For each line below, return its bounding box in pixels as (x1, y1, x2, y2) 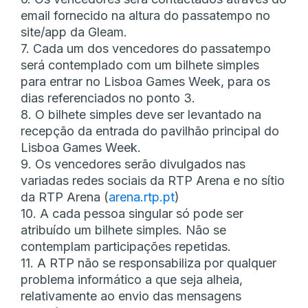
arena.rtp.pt (109, 190, 175, 205)
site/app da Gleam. (21, 25, 127, 40)
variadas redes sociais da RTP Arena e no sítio (21, 173, 285, 188)
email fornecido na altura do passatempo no (21, 8, 270, 23)
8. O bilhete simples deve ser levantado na (21, 107, 261, 122)
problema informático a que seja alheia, (21, 272, 243, 287)
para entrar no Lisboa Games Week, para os (21, 74, 270, 89)
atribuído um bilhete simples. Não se (21, 223, 226, 238)
